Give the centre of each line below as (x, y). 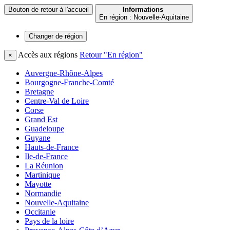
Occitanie (40, 212)
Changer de (46, 36)
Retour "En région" (111, 55)
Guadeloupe (44, 129)
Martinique (42, 175)
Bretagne (39, 92)
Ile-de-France (46, 156)
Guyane (37, 138)
